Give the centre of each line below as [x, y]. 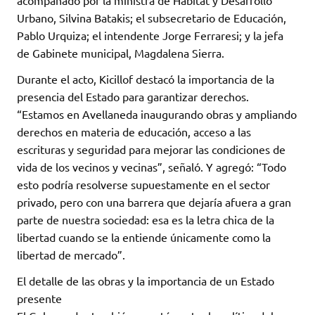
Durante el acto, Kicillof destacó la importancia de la [146, 78]
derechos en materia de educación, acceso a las [134, 131]
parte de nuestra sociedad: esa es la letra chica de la [146, 219]
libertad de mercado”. [71, 254]
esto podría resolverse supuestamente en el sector [143, 184]
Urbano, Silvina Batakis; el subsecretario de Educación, [152, 17]
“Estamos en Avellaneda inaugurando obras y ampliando [157, 114]
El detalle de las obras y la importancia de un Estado [146, 280]
